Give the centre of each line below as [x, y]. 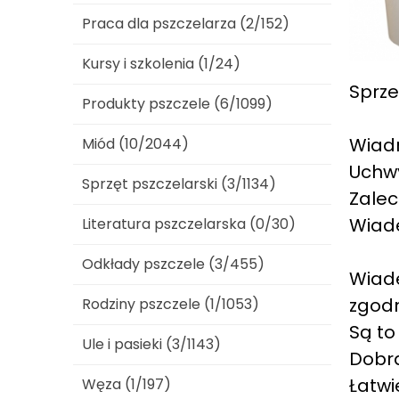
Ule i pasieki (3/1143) [151, 344]
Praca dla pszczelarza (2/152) [186, 24]
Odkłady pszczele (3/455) [173, 264]
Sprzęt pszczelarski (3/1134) [179, 184]
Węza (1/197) [126, 384]
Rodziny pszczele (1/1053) [171, 304]
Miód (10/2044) [135, 144]
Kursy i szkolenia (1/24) [161, 64]
